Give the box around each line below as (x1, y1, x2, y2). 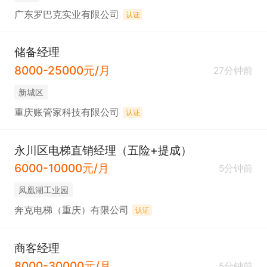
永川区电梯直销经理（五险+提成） (14, 142, 192, 157)
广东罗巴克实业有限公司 (14, 9, 119, 21)
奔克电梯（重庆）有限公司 (14, 204, 129, 216)
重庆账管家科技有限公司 (14, 107, 119, 119)
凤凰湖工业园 (18, 184, 69, 195)
